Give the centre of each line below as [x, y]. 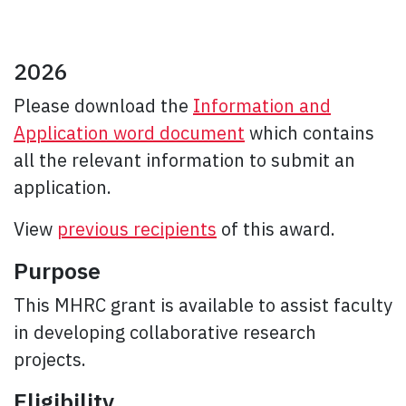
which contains [309, 133]
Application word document [129, 133]
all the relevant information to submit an [184, 160]
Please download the [103, 106]
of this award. [276, 229]
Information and [262, 106]
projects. [50, 360]
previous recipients [137, 229]
